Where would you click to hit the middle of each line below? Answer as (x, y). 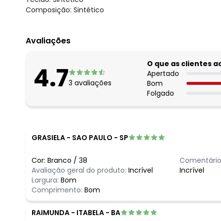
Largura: (46, 180)
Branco (59, 160)
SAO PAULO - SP (100, 137)
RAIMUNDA (51, 212)
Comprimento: (58, 190)
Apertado (163, 73)
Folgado (161, 93)
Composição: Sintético (65, 10)
